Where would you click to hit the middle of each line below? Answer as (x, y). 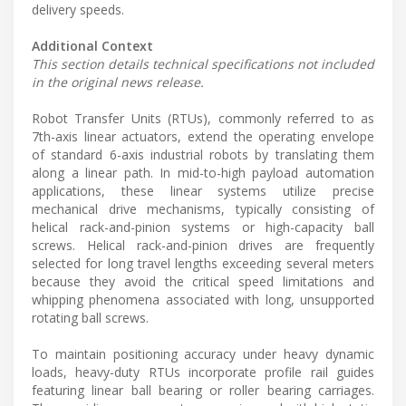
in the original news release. (118, 82)
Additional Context (92, 46)
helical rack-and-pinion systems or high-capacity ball (203, 227)
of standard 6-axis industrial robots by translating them (203, 155)
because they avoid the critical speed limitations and (203, 282)
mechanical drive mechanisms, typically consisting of (203, 209)
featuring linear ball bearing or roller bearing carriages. (203, 391)
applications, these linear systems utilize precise (203, 191)
